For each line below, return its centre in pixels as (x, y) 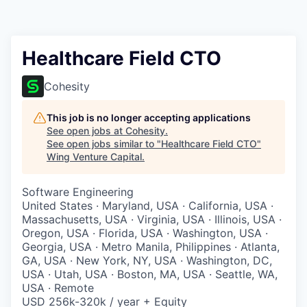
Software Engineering (78, 192)
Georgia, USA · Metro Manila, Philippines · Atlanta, (151, 247)
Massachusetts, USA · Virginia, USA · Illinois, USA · (152, 220)
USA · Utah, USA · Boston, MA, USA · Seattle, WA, (150, 274)
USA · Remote (58, 288)
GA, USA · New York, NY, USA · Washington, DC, (147, 261)
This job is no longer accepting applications (149, 118)
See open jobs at (86, 131)
